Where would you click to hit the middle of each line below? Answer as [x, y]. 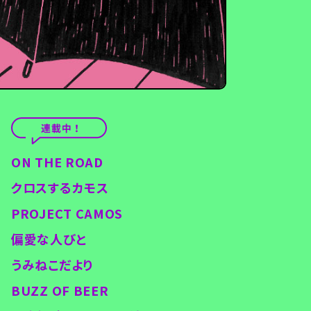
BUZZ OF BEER [60, 291]
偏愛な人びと [49, 239]
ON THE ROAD [57, 162]
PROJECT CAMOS [67, 213]
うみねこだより [52, 265]
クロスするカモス [60, 188]
